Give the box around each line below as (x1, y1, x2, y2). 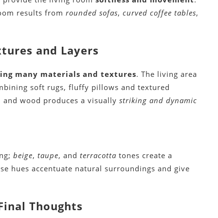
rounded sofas (66, 8, 118, 18)
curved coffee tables (123, 8, 197, 18)
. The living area (136, 69, 198, 79)
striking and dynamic (119, 95, 198, 106)
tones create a (116, 150, 173, 161)
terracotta (80, 150, 117, 161)
